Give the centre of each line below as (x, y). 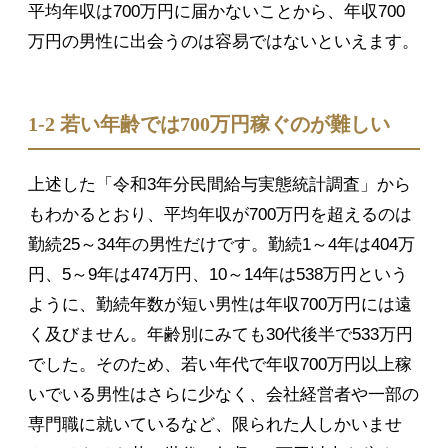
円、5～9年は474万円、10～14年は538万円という (218, 275)
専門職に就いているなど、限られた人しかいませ (215, 425)
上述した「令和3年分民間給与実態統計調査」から (219, 185)
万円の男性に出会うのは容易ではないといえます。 (223, 42)
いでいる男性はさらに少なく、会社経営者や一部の (223, 395)
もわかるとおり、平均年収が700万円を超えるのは (220, 215)
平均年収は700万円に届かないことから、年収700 (216, 12)
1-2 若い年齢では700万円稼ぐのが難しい (209, 125)
